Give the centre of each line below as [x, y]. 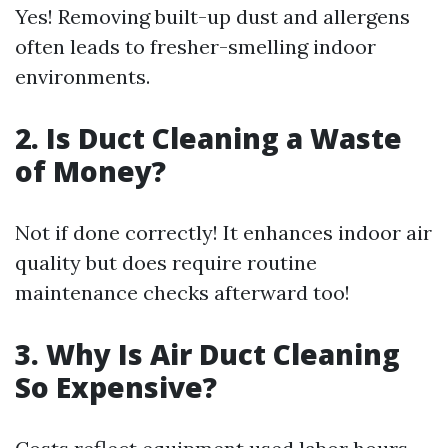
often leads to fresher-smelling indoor [195, 46]
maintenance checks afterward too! [182, 292]
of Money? [90, 171]
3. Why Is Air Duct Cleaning [207, 354]
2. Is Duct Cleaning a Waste [208, 138]
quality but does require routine [166, 262]
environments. [82, 76]
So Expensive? [116, 387]
